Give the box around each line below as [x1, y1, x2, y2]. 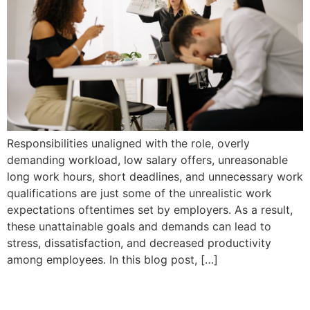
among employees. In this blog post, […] [7, 253, 218, 267]
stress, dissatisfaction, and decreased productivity [7, 236, 271, 250]
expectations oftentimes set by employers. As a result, [7, 203, 293, 217]
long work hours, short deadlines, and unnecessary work [7, 170, 303, 184]
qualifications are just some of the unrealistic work [7, 186, 272, 201]
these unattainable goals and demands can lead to [7, 219, 271, 234]
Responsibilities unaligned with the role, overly [7, 136, 250, 151]
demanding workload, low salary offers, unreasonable [7, 153, 288, 167]
